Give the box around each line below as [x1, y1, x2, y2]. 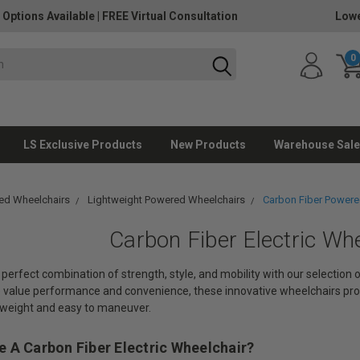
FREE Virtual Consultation [102, 10, 238, 22]
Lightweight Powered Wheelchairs [87, 194, 245, 206]
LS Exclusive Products [23, 138, 142, 151]
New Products [170, 138, 246, 151]
